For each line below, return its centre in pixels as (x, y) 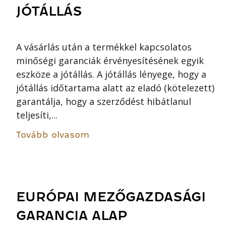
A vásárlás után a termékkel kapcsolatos (104, 47)
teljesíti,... (37, 115)
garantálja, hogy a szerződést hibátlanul (104, 101)
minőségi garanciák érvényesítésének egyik (110, 60)
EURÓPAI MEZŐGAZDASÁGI (111, 197)
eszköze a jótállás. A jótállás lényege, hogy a (111, 74)
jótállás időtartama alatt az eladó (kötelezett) (115, 88)
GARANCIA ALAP (72, 216)
